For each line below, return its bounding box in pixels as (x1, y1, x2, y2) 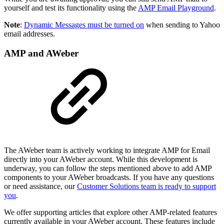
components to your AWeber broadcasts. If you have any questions (4, 172, 214, 181)
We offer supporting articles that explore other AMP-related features (4, 207, 217, 216)
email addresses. (4, 29, 55, 38)
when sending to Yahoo (144, 20, 220, 29)
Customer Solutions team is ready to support (77, 181, 216, 190)
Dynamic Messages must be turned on (24, 20, 144, 29)
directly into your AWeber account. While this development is (4, 154, 197, 163)
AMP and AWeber (4, 48, 78, 59)
